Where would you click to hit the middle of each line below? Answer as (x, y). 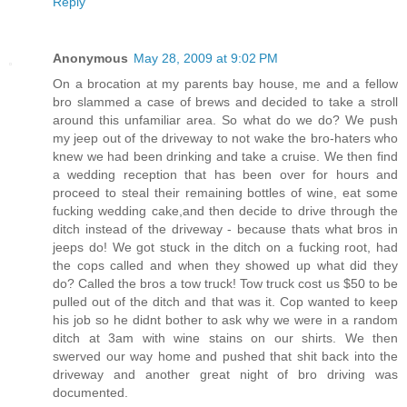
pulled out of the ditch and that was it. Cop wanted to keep (225, 301)
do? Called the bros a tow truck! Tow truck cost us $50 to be (225, 283)
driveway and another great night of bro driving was (225, 374)
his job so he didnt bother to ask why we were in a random (225, 319)
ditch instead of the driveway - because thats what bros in (225, 228)
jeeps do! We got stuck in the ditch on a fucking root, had (225, 247)
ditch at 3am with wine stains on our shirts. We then (225, 338)
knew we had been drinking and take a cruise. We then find (225, 156)
